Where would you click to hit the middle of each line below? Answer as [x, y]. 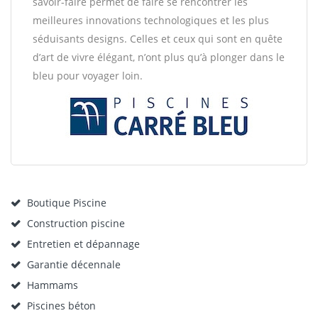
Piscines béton [61, 306]
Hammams [53, 285]
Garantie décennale [74, 264]
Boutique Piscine [67, 203]
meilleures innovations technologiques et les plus [151, 20]
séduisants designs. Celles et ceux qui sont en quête [158, 39]
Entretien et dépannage [83, 244]
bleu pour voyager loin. [88, 76]
